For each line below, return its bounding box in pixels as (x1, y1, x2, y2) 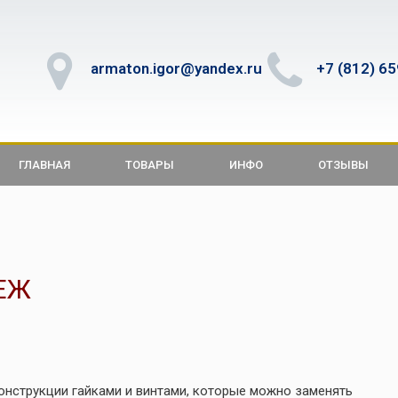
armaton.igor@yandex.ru (91, 59, 262, 77)
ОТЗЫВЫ (318, 158, 369, 171)
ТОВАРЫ (125, 158, 174, 171)
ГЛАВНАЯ (19, 158, 70, 171)
